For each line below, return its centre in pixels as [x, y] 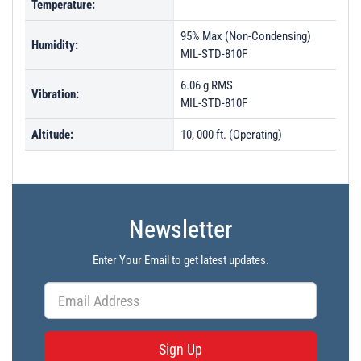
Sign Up [180, 349]
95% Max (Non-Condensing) [246, 36]
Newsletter [180, 229]
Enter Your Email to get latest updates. [180, 260]
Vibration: [55, 94]
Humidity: [55, 45]
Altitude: [52, 135]
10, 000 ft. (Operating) [231, 135]
